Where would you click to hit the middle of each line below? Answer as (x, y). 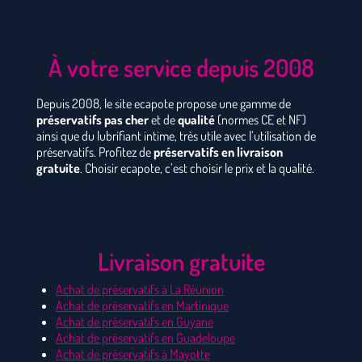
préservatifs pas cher (93, 120)
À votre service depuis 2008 (181, 67)
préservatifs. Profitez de (95, 152)
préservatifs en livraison (218, 152)
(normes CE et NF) (261, 120)
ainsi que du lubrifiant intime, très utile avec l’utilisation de (176, 136)
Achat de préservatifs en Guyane (135, 322)
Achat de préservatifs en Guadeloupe (145, 338)
